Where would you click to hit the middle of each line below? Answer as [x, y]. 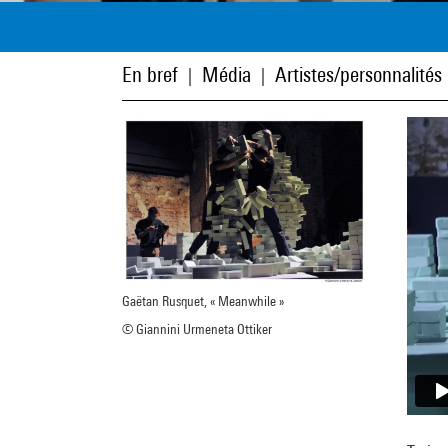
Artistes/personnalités [358, 74]
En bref [150, 74]
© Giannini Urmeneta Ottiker [197, 328]
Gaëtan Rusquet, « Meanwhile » [203, 300]
